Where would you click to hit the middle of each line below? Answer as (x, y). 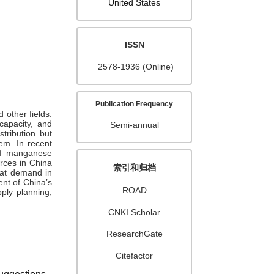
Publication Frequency (135, 104)
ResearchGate (134, 234)
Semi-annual (134, 125)
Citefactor (135, 255)
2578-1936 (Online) (135, 67)
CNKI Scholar (135, 212)
